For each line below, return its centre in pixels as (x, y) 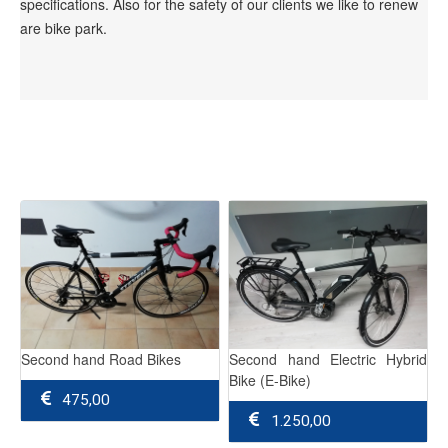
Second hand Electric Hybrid (328, 359)
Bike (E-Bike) (270, 380)
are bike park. (63, 28)
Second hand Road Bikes (101, 359)
